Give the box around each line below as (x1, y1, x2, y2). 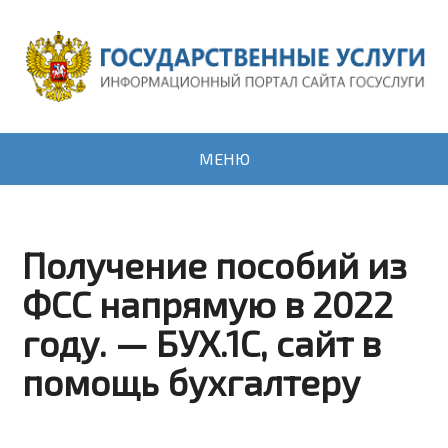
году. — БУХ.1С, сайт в (22, 321, 382, 365)
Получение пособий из (22, 243, 408, 287)
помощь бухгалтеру (22, 360, 361, 404)
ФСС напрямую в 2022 (22, 282, 394, 326)
